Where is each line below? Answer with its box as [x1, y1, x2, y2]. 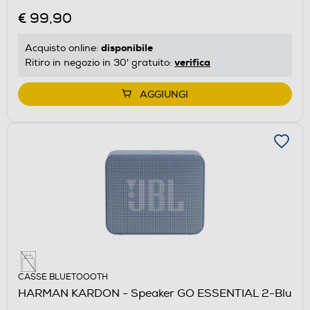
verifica [174, 55, 210, 69]
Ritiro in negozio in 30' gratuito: [25, 56, 174, 69]
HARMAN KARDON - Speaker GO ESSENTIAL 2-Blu [18, 286, 292, 301]
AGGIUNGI [140, 88, 188, 100]
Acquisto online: [25, 42, 101, 54]
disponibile [101, 41, 153, 54]
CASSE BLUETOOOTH [18, 272, 108, 283]
